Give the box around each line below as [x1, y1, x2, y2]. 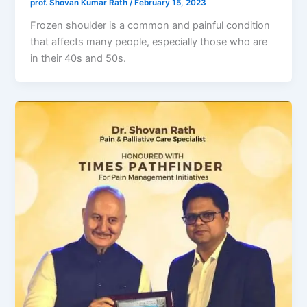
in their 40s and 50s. [30, 51, 127, 64]
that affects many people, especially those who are [30, 35, 268, 48]
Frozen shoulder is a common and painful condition [30, 19, 271, 32]
